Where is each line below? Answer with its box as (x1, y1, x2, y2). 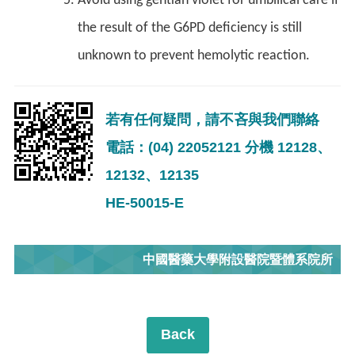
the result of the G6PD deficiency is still (78, 20, 302, 36)
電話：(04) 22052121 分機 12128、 (105, 139, 331, 155)
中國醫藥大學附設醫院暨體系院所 (143, 252, 333, 266)
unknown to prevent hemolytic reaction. (78, 48, 310, 63)
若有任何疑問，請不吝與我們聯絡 (105, 111, 319, 128)
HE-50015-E (105, 194, 184, 211)
